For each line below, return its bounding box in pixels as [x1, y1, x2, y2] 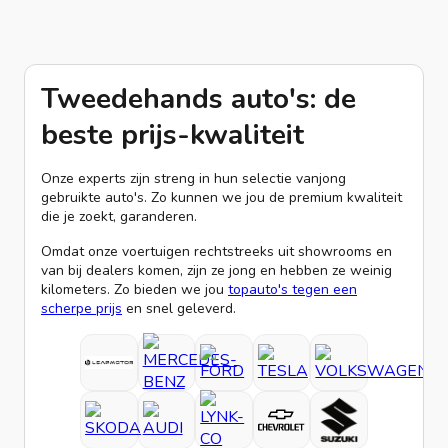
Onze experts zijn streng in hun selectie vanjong [41, 168, 346, 188]
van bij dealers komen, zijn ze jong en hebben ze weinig [41, 260, 392, 280]
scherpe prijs [41, 298, 122, 318]
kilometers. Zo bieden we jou [41, 279, 228, 299]
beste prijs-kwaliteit [41, 115, 304, 154]
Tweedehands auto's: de [41, 79, 356, 118]
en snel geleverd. [122, 298, 236, 318]
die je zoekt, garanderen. [41, 206, 197, 226]
